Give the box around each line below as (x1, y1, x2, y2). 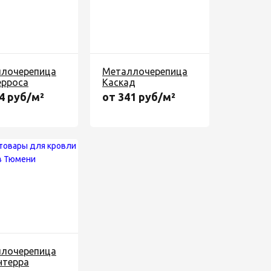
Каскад (102, 77, 135, 88)
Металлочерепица (102, 66, 188, 77)
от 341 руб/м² (102, 91, 175, 103)
